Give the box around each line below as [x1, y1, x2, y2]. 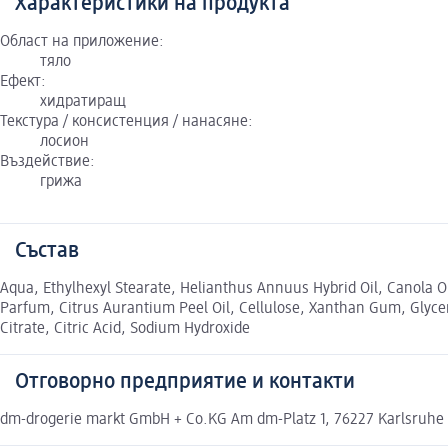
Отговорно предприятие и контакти [15, 371, 355, 394]
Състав [15, 240, 79, 263]
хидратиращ [40, 94, 126, 111]
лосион [40, 134, 89, 151]
